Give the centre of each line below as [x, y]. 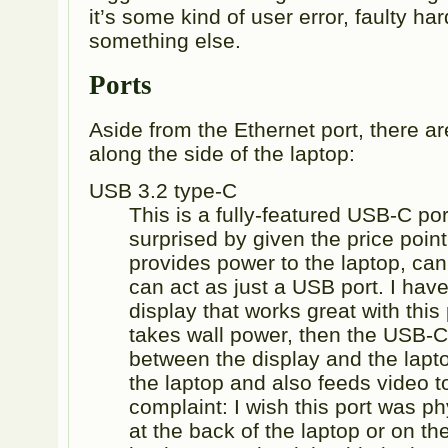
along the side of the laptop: [222, 153]
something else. [165, 40]
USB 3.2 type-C [163, 191]
